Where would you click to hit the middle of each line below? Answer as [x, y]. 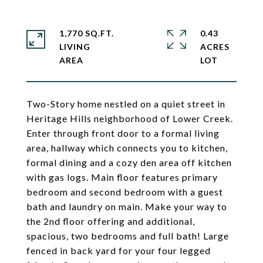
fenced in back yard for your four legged [119, 250]
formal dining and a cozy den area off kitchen [129, 162]
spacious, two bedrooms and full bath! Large [128, 236]
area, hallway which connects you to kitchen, [127, 148]
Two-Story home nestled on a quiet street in [126, 104]
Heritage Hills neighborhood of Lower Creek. [130, 118]
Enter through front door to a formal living [123, 133]
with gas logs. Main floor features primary [122, 177]
